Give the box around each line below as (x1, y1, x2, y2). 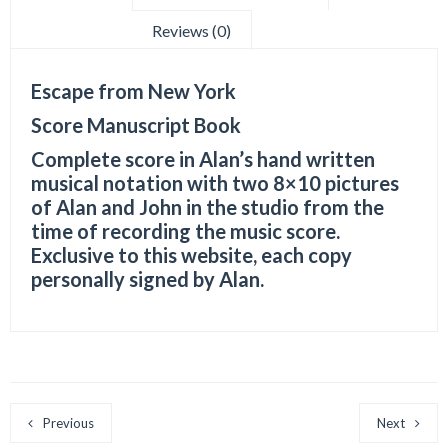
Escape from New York (31, 79, 236, 104)
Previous (43, 415, 94, 432)
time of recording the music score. (31, 219, 340, 244)
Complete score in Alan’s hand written (31, 147, 375, 172)
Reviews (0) (152, 21, 231, 41)
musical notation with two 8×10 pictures (31, 171, 399, 196)
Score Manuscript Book (31, 113, 241, 138)
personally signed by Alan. (31, 267, 264, 292)
